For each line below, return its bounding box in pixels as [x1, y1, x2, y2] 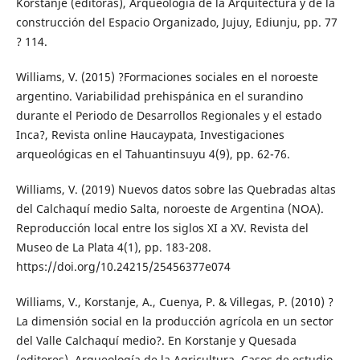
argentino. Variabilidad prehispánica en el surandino [15, 88, 303, 104]
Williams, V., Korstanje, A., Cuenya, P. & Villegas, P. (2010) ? [15, 293, 333, 309]
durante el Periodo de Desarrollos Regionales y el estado [15, 107, 321, 123]
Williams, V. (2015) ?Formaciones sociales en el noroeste [15, 68, 318, 84]
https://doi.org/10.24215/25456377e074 [15, 258, 231, 274]
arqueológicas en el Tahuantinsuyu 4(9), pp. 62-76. [15, 145, 290, 162]
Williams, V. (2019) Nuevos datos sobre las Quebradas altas [15, 181, 336, 197]
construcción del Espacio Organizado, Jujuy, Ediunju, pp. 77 [15, 14, 337, 30]
